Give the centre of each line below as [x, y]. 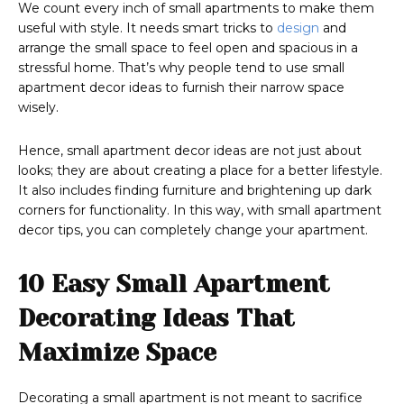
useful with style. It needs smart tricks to [147, 28]
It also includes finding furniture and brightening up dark [195, 191]
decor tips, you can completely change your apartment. [193, 230]
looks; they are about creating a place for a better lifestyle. [200, 171]
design [298, 28]
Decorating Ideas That [156, 318]
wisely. [42, 108]
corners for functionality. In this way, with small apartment [200, 211]
